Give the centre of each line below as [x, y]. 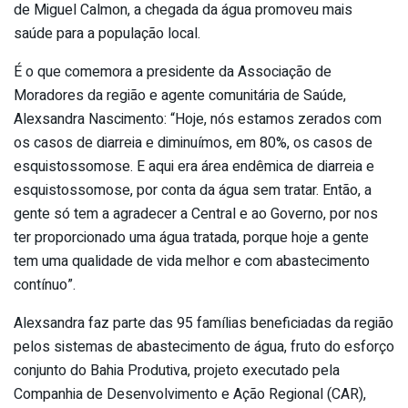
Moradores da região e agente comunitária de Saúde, [180, 95]
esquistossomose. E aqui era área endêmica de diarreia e [194, 166]
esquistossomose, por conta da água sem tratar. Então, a [193, 190]
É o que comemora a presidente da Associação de [173, 71]
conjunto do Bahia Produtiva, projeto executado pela [177, 370]
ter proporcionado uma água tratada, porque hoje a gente [191, 237]
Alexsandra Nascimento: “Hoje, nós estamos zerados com [198, 119]
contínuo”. [45, 285]
